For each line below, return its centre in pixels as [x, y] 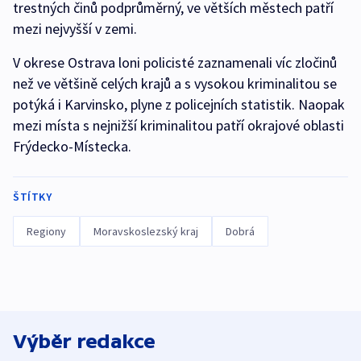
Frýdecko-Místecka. [72, 146]
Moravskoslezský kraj [146, 231]
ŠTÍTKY [32, 197]
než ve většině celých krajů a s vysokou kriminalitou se [175, 83]
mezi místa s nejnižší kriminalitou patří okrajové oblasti [178, 125]
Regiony [46, 231]
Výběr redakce [84, 341]
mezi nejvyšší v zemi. [75, 29]
